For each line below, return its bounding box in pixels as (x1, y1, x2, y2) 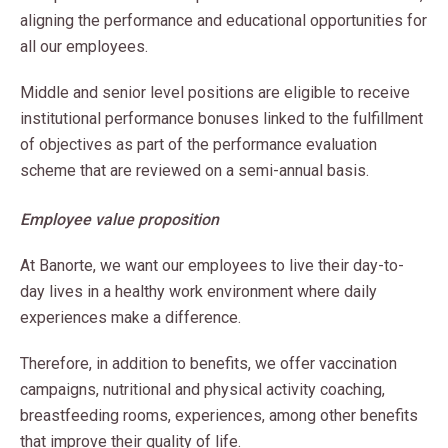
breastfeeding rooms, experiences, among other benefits (20, 406, 418, 425)
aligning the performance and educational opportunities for (20, 11, 427, 30)
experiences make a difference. (20, 308, 241, 327)
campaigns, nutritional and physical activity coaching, (20, 380, 385, 399)
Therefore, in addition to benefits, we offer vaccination (20, 354, 397, 373)
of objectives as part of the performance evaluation (20, 135, 377, 154)
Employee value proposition (20, 210, 219, 229)
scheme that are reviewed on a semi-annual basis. (20, 161, 369, 180)
